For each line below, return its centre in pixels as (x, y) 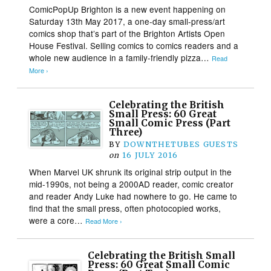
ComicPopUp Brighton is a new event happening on (128, 9)
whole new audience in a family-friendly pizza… (121, 57)
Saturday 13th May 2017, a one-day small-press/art (127, 21)
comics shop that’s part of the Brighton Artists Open (127, 33)
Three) (126, 132)
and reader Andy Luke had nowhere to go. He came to (133, 196)
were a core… (57, 220)
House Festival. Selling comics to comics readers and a (134, 45)
